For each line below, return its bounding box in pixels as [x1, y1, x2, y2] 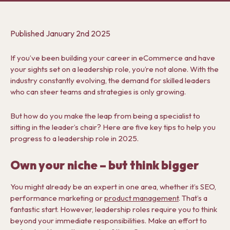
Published [10, 28, 46, 39]
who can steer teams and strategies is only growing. [10, 87, 186, 97]
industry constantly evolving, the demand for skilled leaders [10, 75, 210, 85]
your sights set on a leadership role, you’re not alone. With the [10, 64, 219, 74]
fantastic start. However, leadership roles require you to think [10, 204, 217, 214]
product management [104, 193, 179, 203]
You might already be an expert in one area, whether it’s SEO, [10, 182, 216, 191]
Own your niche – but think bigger [10, 158, 199, 172]
